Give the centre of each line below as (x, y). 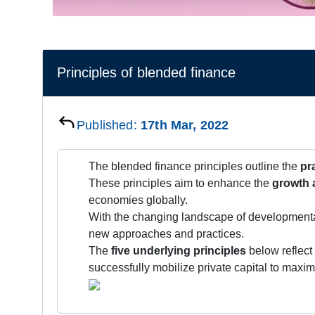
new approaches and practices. (166, 233)
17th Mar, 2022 (185, 125)
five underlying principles (179, 250)
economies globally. (138, 200)
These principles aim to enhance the (180, 183)
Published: (109, 125)
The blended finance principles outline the (194, 166)
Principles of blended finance (146, 73)
